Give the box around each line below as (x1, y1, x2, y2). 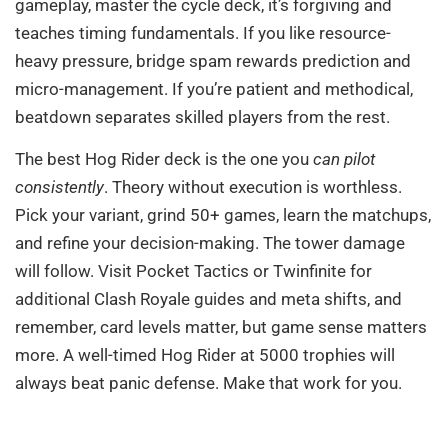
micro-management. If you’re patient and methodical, (15, 78, 413, 99)
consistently (15, 176, 104, 197)
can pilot (313, 148, 375, 169)
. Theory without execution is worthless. (104, 176, 402, 197)
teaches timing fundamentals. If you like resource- (15, 22, 391, 43)
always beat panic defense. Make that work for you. (15, 372, 402, 393)
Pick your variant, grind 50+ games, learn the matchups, (15, 204, 431, 225)
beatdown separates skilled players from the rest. (15, 106, 390, 127)
